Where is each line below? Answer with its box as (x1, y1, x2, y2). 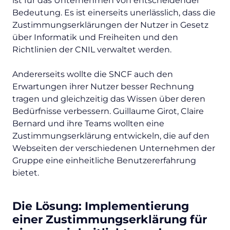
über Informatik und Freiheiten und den (12, 32, 178, 43)
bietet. (12, 168, 41, 178)
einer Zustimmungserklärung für (12, 213, 207, 227)
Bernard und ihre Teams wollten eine (12, 119, 164, 129)
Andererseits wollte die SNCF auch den (12, 69, 173, 80)
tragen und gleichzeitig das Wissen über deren (12, 94, 205, 104)
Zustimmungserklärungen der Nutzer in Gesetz (12, 20, 208, 30)
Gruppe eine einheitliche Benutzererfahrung (12, 156, 196, 166)
